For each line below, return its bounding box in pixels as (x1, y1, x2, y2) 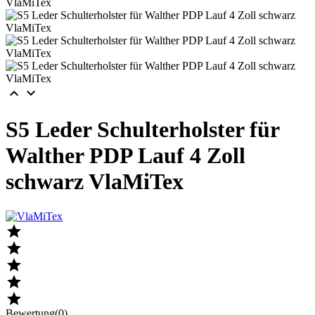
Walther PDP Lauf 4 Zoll (6, 143, 245, 169)
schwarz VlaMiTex (6, 169, 184, 195)
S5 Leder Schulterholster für (6, 117, 279, 143)
